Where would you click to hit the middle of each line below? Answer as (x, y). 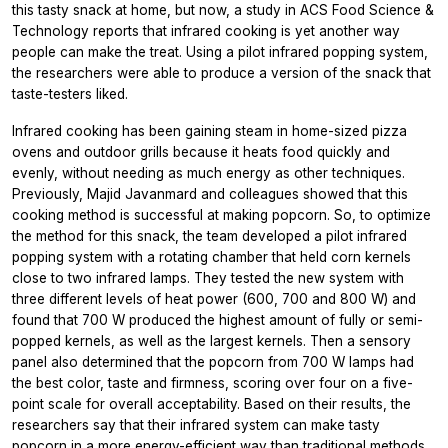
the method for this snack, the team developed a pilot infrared (209, 235)
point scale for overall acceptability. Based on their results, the (211, 403)
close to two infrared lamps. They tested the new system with (208, 277)
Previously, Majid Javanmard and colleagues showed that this (210, 193)
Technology (52, 30)
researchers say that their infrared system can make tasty (196, 424)
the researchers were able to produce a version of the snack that (221, 72)
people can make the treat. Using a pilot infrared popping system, (220, 51)
